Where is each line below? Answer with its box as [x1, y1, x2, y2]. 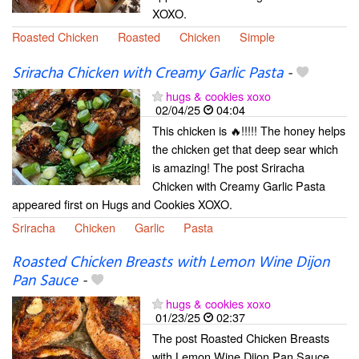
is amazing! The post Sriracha [152, 158, 305, 175]
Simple [240, 27, 275, 45]
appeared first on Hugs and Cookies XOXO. [12, 195, 232, 212]
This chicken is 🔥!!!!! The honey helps [152, 121, 345, 139]
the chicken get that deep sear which [152, 139, 338, 157]
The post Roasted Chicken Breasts [152, 329, 329, 347]
